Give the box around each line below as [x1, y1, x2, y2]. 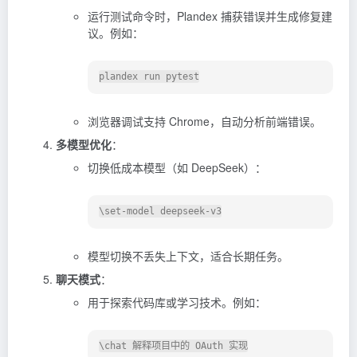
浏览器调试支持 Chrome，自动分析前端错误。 [88, 112, 321, 129]
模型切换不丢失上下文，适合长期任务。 [88, 247, 288, 264]
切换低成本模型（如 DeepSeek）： [88, 159, 266, 175]
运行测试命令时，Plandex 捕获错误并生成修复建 [88, 7, 332, 24]
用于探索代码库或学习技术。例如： [88, 293, 266, 310]
